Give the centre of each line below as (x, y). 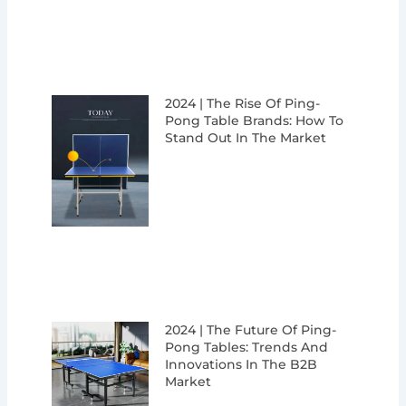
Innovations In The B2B (242, 365)
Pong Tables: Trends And (247, 348)
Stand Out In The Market (246, 138)
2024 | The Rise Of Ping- (243, 104)
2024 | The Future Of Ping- (251, 330)
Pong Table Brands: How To (255, 121)
